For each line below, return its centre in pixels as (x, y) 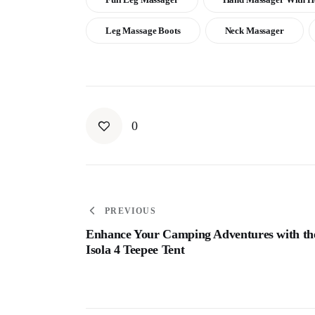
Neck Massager (254, 30)
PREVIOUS (130, 211)
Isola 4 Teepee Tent (135, 250)
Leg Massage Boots (143, 30)
